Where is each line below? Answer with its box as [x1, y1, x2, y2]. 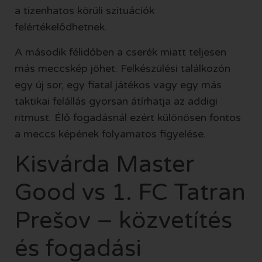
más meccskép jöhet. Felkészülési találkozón [15, 61, 230, 75]
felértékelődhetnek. [15, 20, 107, 34]
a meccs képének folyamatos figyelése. [15, 127, 206, 140]
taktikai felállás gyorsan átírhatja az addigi [15, 94, 218, 108]
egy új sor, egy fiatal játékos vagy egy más [15, 78, 222, 91]
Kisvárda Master [15, 150, 195, 179]
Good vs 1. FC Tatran [15, 178, 246, 207]
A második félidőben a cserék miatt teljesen [15, 45, 226, 58]
